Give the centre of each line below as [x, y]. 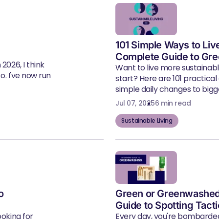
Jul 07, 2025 [135, 103]
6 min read [173, 103]
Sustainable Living [147, 121]
